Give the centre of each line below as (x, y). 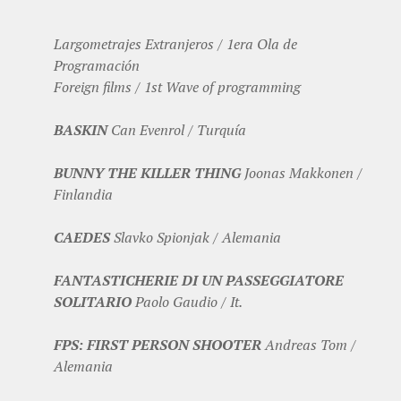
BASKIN (81, 130)
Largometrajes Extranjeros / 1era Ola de (175, 44)
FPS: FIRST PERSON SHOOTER (158, 345)
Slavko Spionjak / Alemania (196, 238)
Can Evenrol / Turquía (177, 130)
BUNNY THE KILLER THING (147, 173)
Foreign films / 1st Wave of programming (177, 87)
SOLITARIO (93, 302)
